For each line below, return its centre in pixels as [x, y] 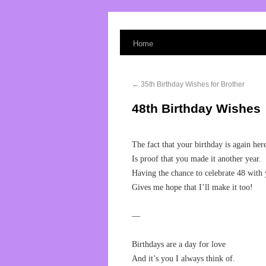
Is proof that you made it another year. [197, 159]
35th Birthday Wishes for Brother [192, 84]
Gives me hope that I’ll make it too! [192, 187]
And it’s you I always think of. [183, 259]
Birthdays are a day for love [179, 244]
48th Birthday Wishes [196, 108]
